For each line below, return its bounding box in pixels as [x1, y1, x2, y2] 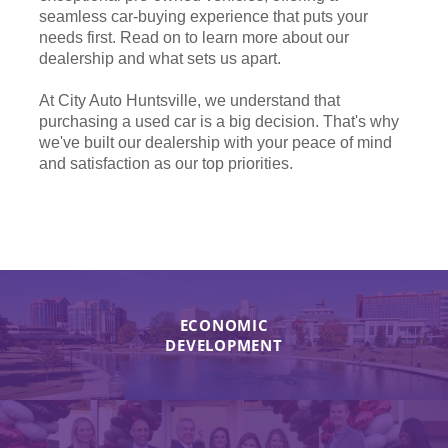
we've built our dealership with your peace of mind [39, 134, 392, 152]
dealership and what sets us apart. [39, 50, 281, 68]
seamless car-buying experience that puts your [39, 8, 368, 26]
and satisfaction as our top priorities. [39, 155, 293, 173]
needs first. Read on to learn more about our [39, 29, 349, 47]
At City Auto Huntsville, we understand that [39, 92, 340, 110]
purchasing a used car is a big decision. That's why [39, 113, 399, 131]
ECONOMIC [179, 315, 269, 336]
